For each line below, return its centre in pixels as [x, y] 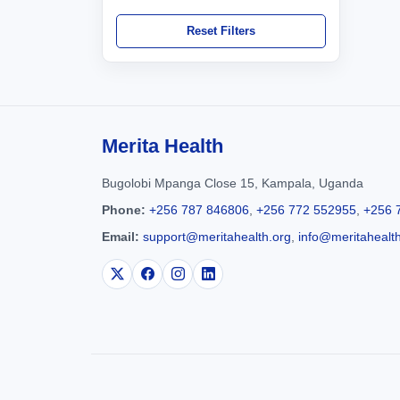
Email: [121, 237]
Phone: [124, 210]
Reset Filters [221, 31]
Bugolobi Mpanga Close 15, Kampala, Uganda [233, 183]
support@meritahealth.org [217, 237]
